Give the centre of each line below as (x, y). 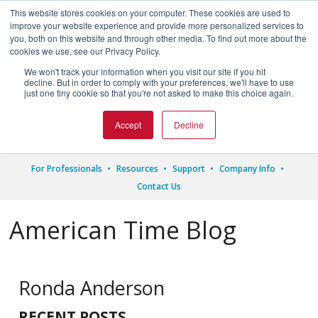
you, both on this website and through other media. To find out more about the (158, 38)
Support (188, 169)
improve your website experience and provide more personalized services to (157, 25)
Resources (137, 169)
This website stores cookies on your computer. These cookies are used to (150, 12)
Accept (128, 125)
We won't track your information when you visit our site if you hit (145, 71)
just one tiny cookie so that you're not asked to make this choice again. (159, 93)
